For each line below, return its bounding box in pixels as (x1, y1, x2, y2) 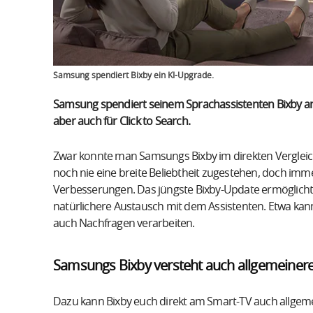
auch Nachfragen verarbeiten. (53, 217, 195, 229)
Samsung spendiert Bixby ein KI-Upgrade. (53, 71, 214, 80)
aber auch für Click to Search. (53, 115, 190, 127)
